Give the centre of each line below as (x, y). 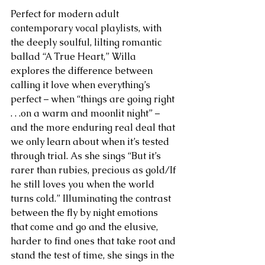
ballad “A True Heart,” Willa (75, 56)
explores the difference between (83, 70)
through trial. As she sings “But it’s (87, 156)
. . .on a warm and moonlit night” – (86, 113)
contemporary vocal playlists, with (87, 28)
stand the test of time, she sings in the (94, 255)
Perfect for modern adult (66, 14)
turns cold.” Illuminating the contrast (92, 198)
